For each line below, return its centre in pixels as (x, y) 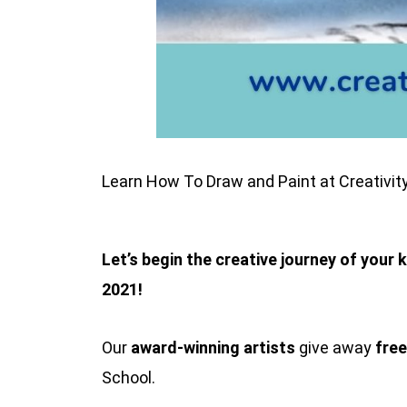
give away (337, 348)
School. (130, 378)
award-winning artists (213, 348)
